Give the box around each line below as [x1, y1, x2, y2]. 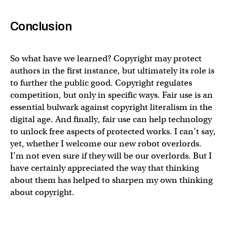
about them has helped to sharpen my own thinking [10, 174, 213, 185]
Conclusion [10, 19, 71, 33]
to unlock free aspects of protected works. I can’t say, [10, 126, 216, 137]
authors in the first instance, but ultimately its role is [10, 65, 214, 76]
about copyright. [10, 186, 74, 198]
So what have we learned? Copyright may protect [10, 53, 202, 64]
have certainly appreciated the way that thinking [10, 162, 199, 173]
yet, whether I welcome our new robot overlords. [10, 138, 202, 149]
